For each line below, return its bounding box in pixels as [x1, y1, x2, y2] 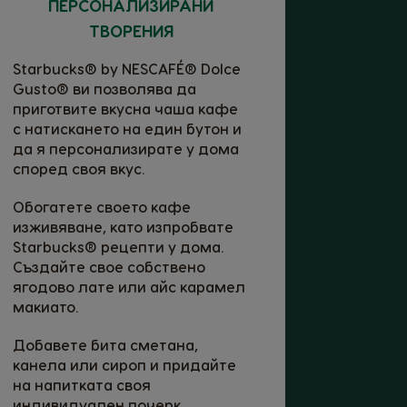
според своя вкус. [13, 159, 144, 177]
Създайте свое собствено [13, 257, 205, 275]
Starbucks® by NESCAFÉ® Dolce [13, 59, 241, 77]
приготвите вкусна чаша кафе [13, 99, 238, 117]
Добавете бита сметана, [13, 335, 198, 353]
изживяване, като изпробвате [13, 217, 233, 235]
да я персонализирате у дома [13, 139, 239, 157]
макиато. [13, 297, 78, 315]
